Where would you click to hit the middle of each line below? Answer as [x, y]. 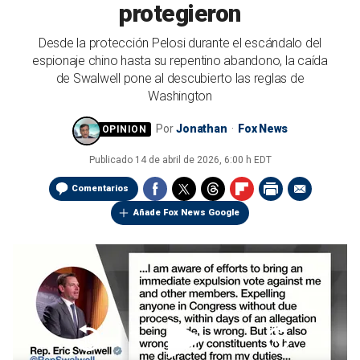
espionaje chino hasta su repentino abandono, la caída [180, 61]
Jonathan [203, 129]
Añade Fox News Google [186, 213]
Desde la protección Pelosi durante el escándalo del [180, 43]
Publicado [112, 160]
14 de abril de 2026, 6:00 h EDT [203, 160]
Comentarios [100, 188]
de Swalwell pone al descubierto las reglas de [180, 78]
